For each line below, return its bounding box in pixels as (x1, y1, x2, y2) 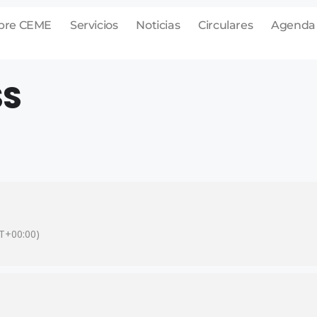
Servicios (69, 18, 118, 32)
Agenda (271, 18, 316, 32)
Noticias (136, 18, 180, 32)
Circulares (198, 18, 253, 32)
